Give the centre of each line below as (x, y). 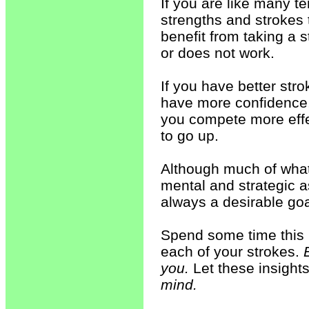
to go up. (190, 136)
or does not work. (218, 53)
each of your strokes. (232, 251)
